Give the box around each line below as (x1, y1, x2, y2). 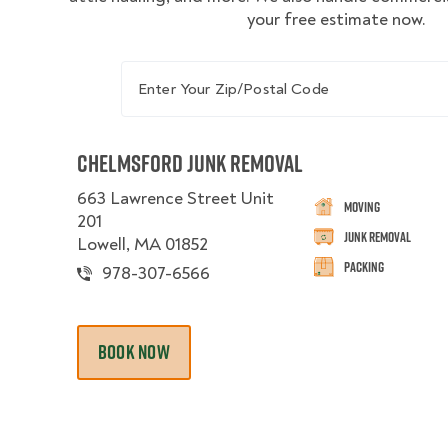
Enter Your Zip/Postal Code (120, 61, 323, 81)
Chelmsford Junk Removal (77, 146, 303, 180)
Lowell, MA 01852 (77, 233, 208, 256)
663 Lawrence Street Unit (77, 187, 274, 210)
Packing (344, 256, 385, 277)
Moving (344, 196, 381, 217)
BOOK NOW (98, 338, 170, 366)
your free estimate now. (246, 8, 426, 31)
